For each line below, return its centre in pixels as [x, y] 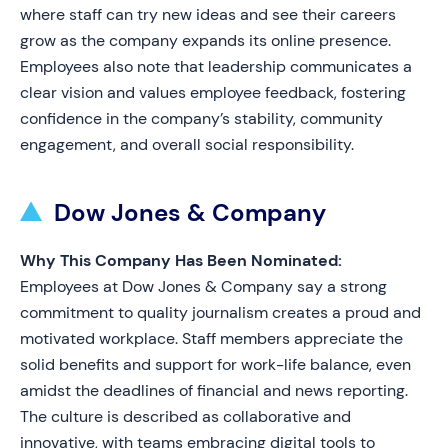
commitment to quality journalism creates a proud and [220, 312]
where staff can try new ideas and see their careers [208, 14]
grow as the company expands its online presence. [205, 40]
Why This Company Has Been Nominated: [181, 260]
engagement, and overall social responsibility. [187, 144]
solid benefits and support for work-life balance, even [215, 364]
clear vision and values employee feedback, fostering [213, 92]
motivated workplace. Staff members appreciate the [211, 338]
